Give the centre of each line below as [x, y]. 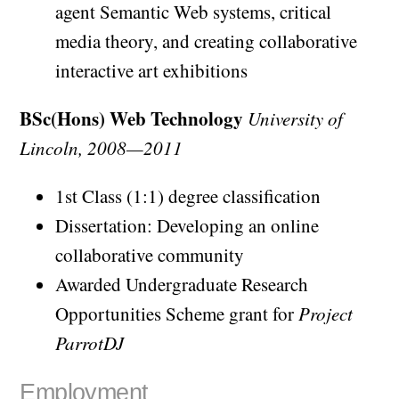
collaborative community [150, 255]
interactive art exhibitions [152, 71]
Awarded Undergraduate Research [182, 285]
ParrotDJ [90, 343]
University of [296, 119]
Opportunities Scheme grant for [177, 314]
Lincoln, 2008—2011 [102, 148]
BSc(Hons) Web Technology [132, 119]
